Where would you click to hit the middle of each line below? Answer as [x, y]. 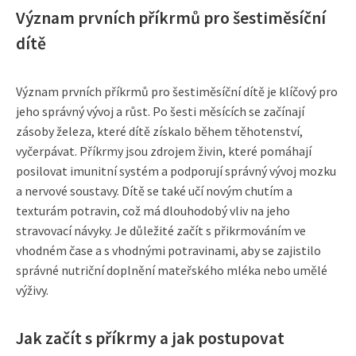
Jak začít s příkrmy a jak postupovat [150, 338]
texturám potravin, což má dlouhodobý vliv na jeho [153, 210]
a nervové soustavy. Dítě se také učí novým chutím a [154, 190]
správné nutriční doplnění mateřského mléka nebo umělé [172, 270]
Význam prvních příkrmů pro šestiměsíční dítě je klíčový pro [177, 91]
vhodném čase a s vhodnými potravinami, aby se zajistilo [168, 250]
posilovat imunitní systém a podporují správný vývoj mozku [176, 170]
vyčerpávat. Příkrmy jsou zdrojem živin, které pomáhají [164, 151]
